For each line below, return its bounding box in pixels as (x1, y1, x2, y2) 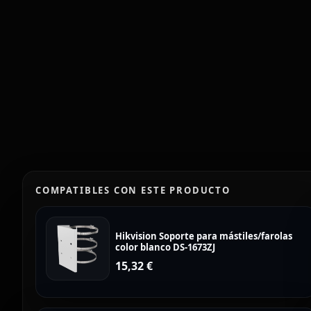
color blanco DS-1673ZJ (115, 241, 215, 253)
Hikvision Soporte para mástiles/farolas (115, 230, 292, 242)
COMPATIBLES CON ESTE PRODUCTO (35, 184, 230, 196)
